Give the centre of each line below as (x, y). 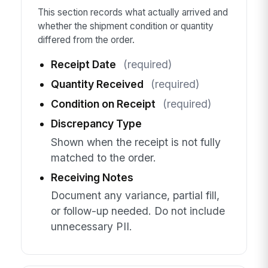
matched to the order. (103, 157)
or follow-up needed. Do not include (138, 211)
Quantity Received (97, 84)
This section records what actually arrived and (133, 12)
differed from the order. (86, 39)
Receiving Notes (92, 177)
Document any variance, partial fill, (135, 196)
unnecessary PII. (91, 227)
